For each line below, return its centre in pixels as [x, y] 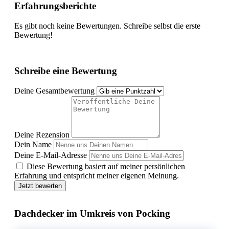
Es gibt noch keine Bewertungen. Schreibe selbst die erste [107, 26]
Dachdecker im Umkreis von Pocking [92, 214]
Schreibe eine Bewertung [66, 71]
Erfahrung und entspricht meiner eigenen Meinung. [97, 175]
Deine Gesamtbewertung [54, 90]
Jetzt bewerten [40, 186]
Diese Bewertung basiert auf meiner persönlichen [106, 166]
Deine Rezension [42, 134]
